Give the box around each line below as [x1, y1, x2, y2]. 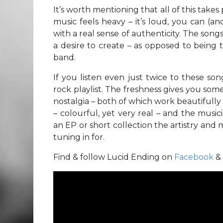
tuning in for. [53, 132, 105, 142]
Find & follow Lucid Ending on [53, 152, 174, 162]
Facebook [174, 152, 214, 162]
